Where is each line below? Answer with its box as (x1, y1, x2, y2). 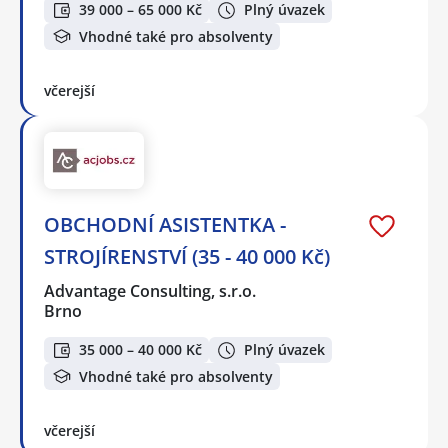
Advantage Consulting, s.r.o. (44, 279, 258, 302)
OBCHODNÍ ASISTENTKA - (44, 210, 286, 238)
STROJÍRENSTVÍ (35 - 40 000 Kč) (44, 242, 330, 270)
